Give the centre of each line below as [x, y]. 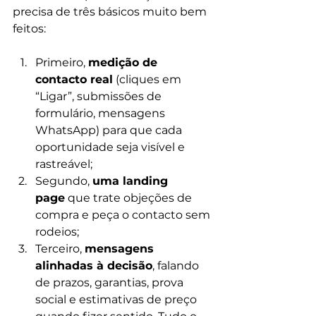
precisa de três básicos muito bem [111, 12]
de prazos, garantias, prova [111, 282]
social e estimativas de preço [117, 299]
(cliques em [148, 79]
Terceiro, [60, 249]
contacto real [74, 79]
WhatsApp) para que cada [110, 130]
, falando [177, 266]
